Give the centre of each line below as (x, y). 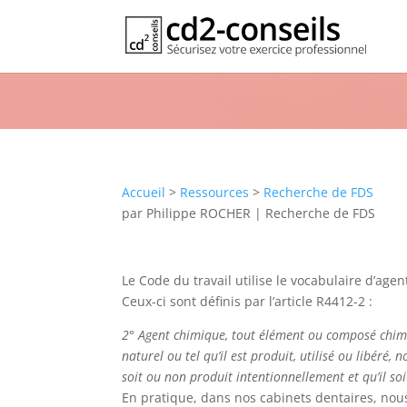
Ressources (215, 192)
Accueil (144, 192)
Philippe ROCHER (199, 213)
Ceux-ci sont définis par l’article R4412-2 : (248, 301)
